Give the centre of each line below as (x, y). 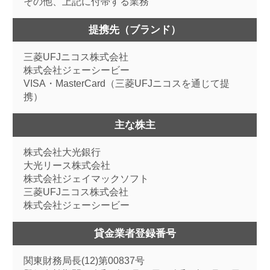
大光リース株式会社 (67, 166)
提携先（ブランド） (135, 30)
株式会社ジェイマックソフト (86, 179)
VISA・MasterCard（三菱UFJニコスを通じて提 (126, 84)
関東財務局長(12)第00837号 (84, 261)
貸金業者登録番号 (135, 233)
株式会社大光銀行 (62, 152)
